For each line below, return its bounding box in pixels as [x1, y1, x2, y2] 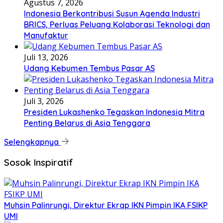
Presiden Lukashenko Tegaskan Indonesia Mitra [24, 107, 205, 117]
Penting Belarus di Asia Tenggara [24, 117, 150, 128]
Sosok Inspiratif [4, 156, 73, 169]
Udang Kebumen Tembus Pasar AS [24, 63, 155, 73]
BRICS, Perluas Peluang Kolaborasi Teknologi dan [24, 19, 210, 29]
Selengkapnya [4, 136, 61, 147]
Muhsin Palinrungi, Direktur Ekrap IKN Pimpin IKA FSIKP [4, 200, 208, 210]
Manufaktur [24, 30, 68, 40]
